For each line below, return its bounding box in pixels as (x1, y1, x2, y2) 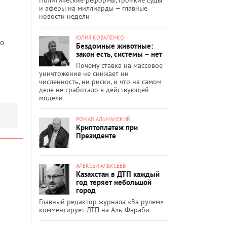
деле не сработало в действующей (39, 85, 149, 94)
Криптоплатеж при (76, 122, 138, 132)
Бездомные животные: (76, 41, 153, 51)
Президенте (76, 130, 116, 140)
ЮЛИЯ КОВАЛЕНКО (76, 33, 124, 41)
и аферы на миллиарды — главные (39, 3, 147, 13)
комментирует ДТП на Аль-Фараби (39, 205, 149, 214)
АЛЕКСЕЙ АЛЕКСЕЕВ (76, 162, 126, 169)
